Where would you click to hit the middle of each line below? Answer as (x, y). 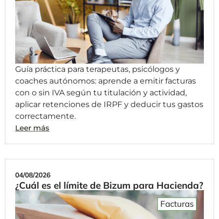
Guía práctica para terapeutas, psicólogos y (98, 69)
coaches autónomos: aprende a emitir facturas (106, 81)
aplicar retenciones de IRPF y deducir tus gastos (109, 105)
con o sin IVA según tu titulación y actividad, (101, 93)
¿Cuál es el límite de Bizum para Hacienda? (109, 186)
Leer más (32, 128)
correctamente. (45, 116)
